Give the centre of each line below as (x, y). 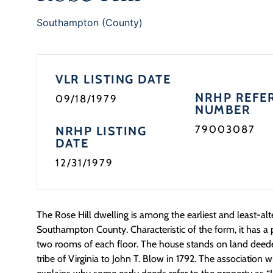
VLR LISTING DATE (113, 79)
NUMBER (223, 110)
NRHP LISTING (101, 131)
